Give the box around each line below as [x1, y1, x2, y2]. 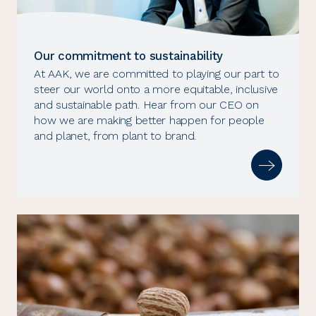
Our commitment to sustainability [34, 49, 223, 63]
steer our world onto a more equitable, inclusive [34, 83, 278, 97]
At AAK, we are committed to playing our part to [34, 67, 279, 81]
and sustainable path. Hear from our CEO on [34, 98, 259, 112]
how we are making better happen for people [34, 114, 265, 128]
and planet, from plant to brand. [34, 129, 196, 143]
